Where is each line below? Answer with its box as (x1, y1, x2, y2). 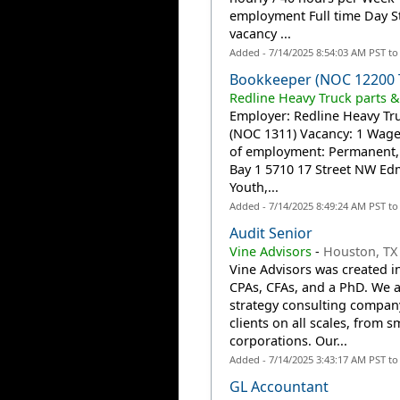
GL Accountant (229, 377, 329, 396)
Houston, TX (323, 243, 398, 260)
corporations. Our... (229, 332, 348, 349)
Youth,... (229, 179, 279, 196)
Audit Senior (229, 223, 313, 243)
